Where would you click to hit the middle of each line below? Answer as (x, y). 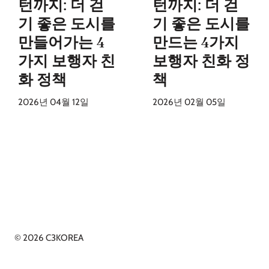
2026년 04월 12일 (53, 102)
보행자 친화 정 (201, 60)
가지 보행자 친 (67, 60)
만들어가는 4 (61, 42)
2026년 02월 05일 (189, 102)
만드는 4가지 (196, 42)
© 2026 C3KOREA (49, 238)
